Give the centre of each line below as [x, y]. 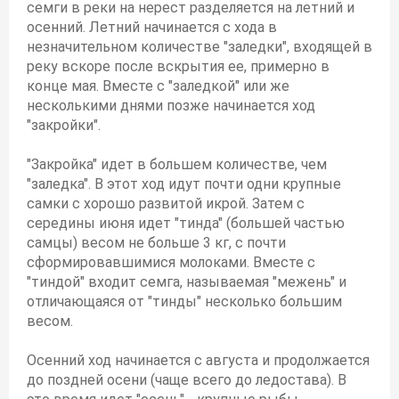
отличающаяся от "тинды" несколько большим [184, 301]
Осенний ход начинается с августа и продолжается [198, 360]
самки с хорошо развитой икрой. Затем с [166, 204]
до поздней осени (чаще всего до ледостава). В [187, 380]
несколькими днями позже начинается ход [171, 106]
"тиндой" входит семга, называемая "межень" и [187, 282]
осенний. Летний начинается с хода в [152, 27]
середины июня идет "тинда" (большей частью [186, 223]
